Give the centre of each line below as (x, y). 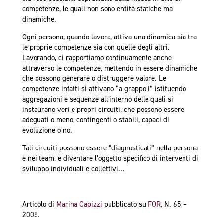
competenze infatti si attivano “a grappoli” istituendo (104, 89)
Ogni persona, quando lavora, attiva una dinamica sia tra (109, 37)
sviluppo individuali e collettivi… (73, 168)
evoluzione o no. (47, 130)
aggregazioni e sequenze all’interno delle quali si (97, 99)
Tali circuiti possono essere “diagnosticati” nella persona (110, 148)
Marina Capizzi (80, 204)
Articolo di (39, 204)
